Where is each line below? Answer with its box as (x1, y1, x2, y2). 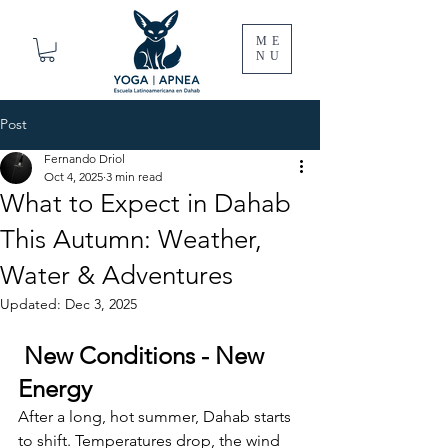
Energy (18, 373, 92, 403)
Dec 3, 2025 (65, 294, 137, 313)
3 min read (106, 168, 162, 184)
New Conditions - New (18, 340, 270, 370)
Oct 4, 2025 (44, 168, 103, 184)
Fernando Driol (44, 150, 125, 166)
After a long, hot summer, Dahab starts (18, 406, 295, 426)
